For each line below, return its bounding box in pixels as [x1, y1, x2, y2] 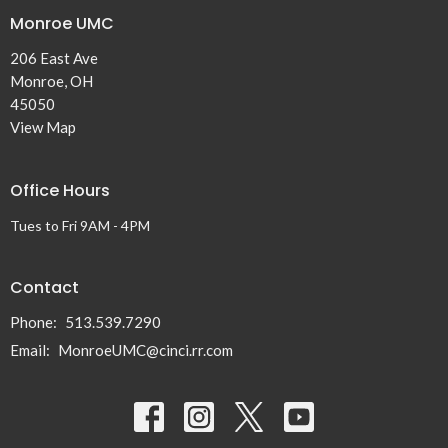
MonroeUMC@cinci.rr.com [58, 341, 233, 360]
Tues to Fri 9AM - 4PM [10, 216, 150, 234]
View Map [10, 118, 76, 137]
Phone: [10, 313, 60, 332]
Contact [10, 275, 79, 299]
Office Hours [10, 179, 110, 203]
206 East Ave [10, 49, 98, 68]
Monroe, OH [10, 72, 93, 91]
